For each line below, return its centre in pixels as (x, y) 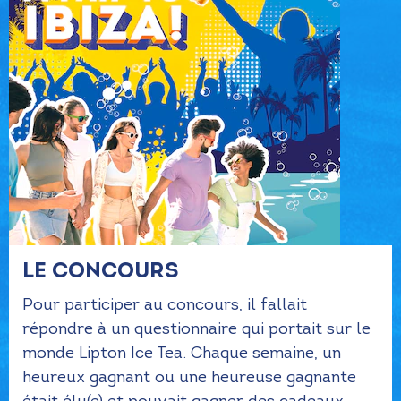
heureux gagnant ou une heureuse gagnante (189, 377)
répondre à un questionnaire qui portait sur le (196, 329)
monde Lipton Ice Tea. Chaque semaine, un (182, 353)
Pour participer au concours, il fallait (165, 305)
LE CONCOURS (101, 271)
